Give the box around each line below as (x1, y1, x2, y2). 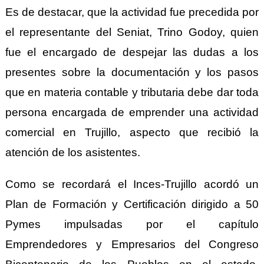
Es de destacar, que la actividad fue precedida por (5, 5, 259, 18)
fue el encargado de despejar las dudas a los (5, 45, 259, 58)
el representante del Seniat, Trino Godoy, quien (5, 25, 259, 38)
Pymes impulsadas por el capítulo (5, 217, 259, 230)
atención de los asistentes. (5, 146, 140, 159)
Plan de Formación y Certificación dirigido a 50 (5, 197, 259, 210)
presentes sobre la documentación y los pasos (5, 65, 259, 78)
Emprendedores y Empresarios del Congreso (5, 237, 259, 250)
